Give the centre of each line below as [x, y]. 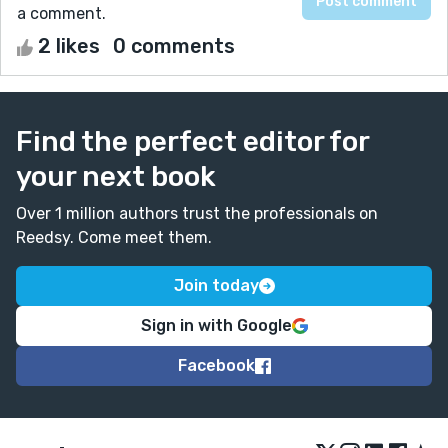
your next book [116, 176]
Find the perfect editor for [192, 141]
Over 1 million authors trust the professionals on [197, 213]
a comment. [61, 13]
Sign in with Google [216, 325]
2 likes [69, 45]
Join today [216, 285]
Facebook [216, 365]
